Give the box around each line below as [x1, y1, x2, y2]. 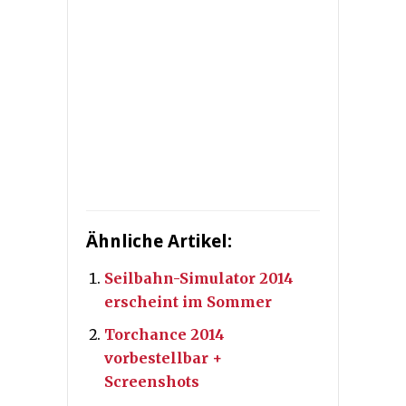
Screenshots [104, 372, 199, 391]
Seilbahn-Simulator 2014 [104, 269, 294, 288]
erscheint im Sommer [104, 293, 272, 312]
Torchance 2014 [104, 325, 225, 344]
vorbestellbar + [104, 349, 222, 368]
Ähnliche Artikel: [86, 230, 232, 253]
